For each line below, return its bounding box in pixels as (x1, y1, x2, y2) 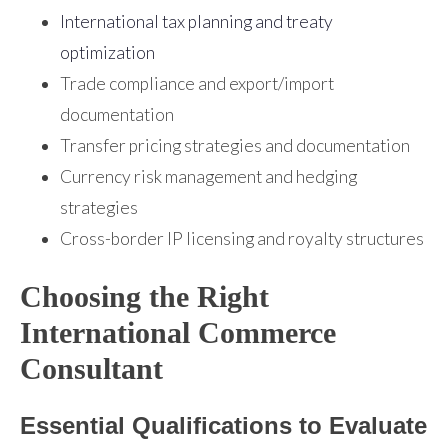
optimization (60, 42, 155, 64)
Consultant (20, 352, 163, 386)
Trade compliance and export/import (60, 73, 334, 95)
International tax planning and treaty (60, 11, 333, 33)
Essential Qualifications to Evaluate (20, 412, 427, 440)
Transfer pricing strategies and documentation (60, 135, 410, 157)
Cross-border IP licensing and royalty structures (60, 228, 424, 250)
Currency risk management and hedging (60, 166, 357, 188)
